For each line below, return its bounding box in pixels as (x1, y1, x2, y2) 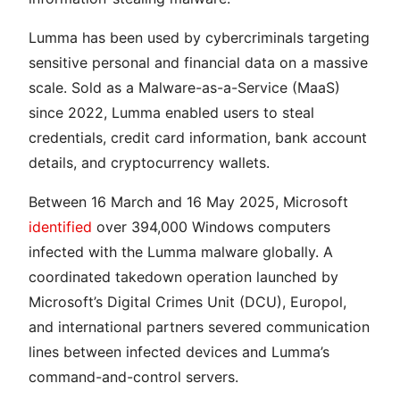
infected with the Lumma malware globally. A (29, 243, 333, 261)
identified (29, 218, 92, 236)
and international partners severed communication (29, 318, 370, 336)
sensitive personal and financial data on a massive (29, 54, 368, 71)
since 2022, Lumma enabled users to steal (29, 104, 314, 121)
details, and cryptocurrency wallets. (29, 154, 270, 171)
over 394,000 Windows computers (92, 218, 330, 236)
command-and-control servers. (29, 368, 238, 386)
